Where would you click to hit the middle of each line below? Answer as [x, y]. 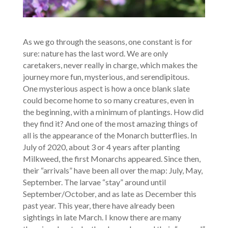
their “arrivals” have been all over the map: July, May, [112, 170]
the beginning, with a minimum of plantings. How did [113, 111]
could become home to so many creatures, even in [108, 100]
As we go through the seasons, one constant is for [107, 41]
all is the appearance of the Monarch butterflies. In [110, 135]
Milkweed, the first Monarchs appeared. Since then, [111, 158]
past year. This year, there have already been [98, 205]
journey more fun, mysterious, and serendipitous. [106, 76]
